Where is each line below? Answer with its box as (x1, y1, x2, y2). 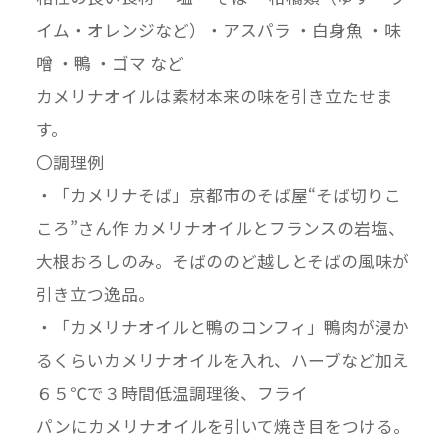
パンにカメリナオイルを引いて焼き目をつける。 (35, 414, 410, 439)
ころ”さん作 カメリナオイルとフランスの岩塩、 (35, 216, 405, 241)
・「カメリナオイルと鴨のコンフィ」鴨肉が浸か (35, 315, 409, 340)
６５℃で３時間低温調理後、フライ (35, 381, 308, 406)
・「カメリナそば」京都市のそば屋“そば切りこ (35, 183, 401, 208)
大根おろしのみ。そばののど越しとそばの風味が (35, 249, 409, 274)
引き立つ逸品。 (35, 282, 155, 307)
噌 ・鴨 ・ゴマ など (35, 51, 184, 76)
